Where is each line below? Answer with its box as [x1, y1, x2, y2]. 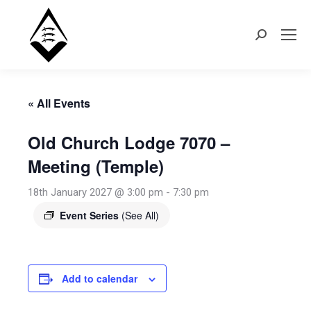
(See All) [121, 208, 159, 222]
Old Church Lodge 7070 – [28, 131, 230, 154]
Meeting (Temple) [28, 154, 164, 178]
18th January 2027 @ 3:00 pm [28, 186, 163, 199]
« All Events [28, 95, 90, 111]
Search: [255, 31, 289, 44]
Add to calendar [62, 271, 137, 285]
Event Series [60, 208, 121, 222]
